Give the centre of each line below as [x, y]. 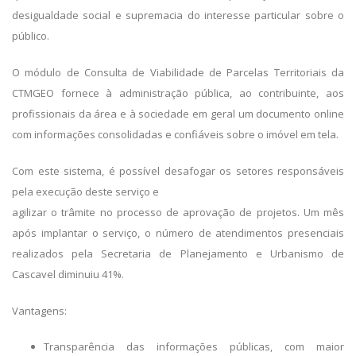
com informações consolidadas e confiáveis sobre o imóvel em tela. [175, 134]
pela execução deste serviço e [85, 192]
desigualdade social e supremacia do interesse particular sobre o [178, 15]
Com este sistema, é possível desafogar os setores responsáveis [178, 171]
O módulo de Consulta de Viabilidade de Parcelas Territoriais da [178, 72]
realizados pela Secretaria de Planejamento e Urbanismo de [178, 253]
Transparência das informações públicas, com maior [194, 346]
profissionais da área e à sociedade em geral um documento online [178, 114]
